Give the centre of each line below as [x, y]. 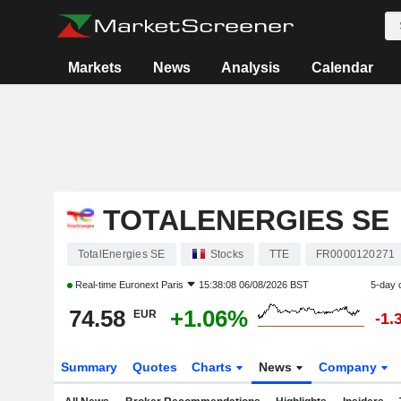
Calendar [342, 68]
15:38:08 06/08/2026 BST [253, 285]
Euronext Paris [151, 285]
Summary [89, 367]
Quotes [154, 367]
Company [350, 367]
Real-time [95, 285]
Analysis [251, 68]
